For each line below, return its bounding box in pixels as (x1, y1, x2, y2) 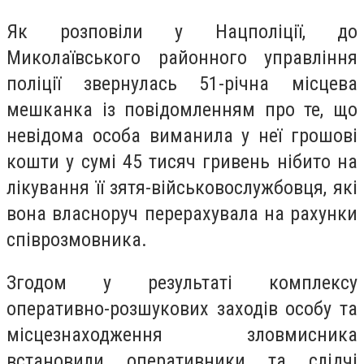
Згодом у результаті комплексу (6, 271, 357, 295)
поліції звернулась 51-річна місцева (6, 71, 357, 95)
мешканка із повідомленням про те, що (6, 97, 357, 121)
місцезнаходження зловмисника (6, 323, 357, 347)
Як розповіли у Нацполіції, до (6, 19, 357, 43)
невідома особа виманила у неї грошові (6, 123, 357, 147)
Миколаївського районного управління (6, 45, 357, 69)
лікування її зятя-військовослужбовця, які (6, 175, 357, 199)
